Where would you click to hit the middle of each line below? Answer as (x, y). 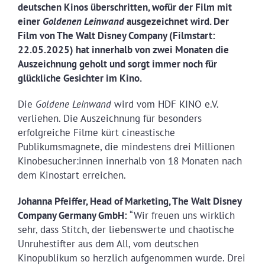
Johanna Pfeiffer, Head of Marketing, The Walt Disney (129, 201)
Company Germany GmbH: (73, 215)
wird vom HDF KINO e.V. (164, 104)
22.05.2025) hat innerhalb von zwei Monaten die (123, 49)
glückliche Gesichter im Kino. (82, 78)
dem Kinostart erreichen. (72, 175)
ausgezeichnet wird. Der (177, 21)
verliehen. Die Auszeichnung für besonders (109, 118)
